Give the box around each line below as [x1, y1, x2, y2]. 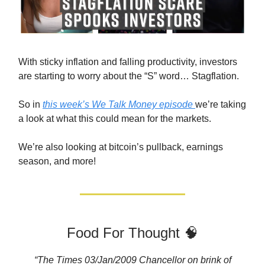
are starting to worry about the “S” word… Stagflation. [18, 71, 239, 82]
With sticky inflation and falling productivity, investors [18, 57, 237, 67]
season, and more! [18, 156, 96, 167]
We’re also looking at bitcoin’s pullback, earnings [18, 142, 223, 153]
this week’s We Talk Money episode [43, 99, 195, 110]
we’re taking [195, 99, 246, 110]
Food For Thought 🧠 [67, 225, 198, 241]
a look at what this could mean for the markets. [18, 114, 211, 124]
